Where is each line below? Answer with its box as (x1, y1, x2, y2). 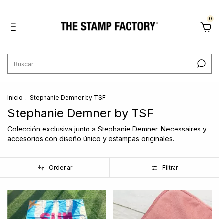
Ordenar (48, 164, 72, 172)
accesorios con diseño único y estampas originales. (7, 134, 174, 143)
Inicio (7, 94, 22, 101)
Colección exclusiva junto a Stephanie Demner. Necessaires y (7, 125, 207, 133)
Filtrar (162, 164, 178, 172)
